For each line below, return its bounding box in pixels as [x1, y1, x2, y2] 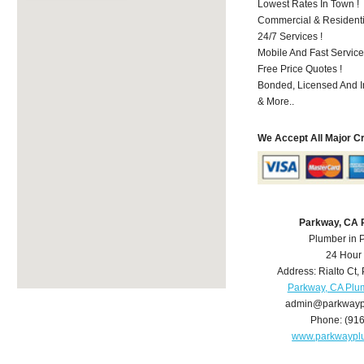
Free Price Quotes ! [258, 63, 343, 75]
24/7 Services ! [258, 30, 323, 42]
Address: [276, 266, 318, 278]
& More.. [258, 95, 295, 107]
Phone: [310, 314, 345, 327]
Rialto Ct [318, 266, 357, 278]
